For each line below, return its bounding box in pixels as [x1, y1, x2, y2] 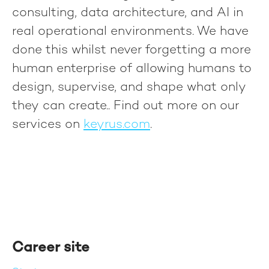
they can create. [12, 100, 108, 113]
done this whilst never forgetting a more [12, 44, 251, 57]
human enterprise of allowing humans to [12, 62, 252, 76]
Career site [12, 241, 89, 256]
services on [12, 118, 83, 131]
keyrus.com [83, 118, 150, 131]
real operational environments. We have [12, 25, 249, 38]
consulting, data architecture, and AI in [12, 7, 243, 20]
